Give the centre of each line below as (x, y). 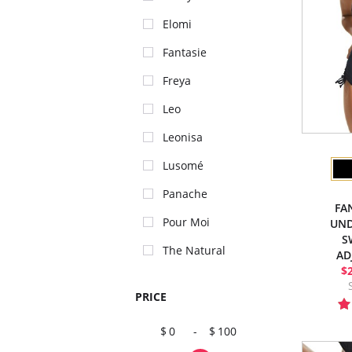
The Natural (194, 250)
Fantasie (185, 52)
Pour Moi (186, 222)
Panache (185, 194)
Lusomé (183, 165)
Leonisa (183, 137)
